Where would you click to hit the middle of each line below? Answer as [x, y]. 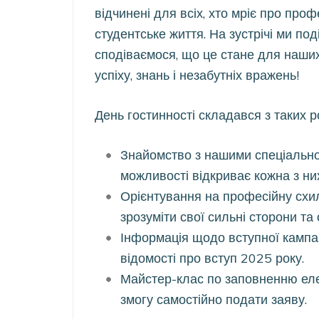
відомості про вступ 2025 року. [212, 258]
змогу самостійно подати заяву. [214, 299]
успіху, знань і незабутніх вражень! [197, 75]
